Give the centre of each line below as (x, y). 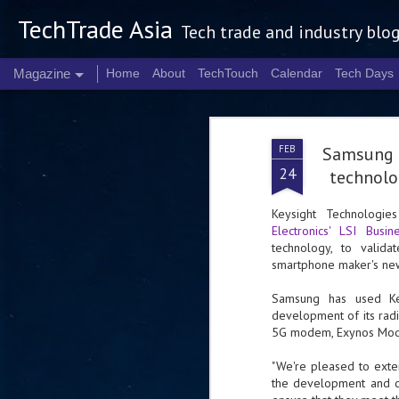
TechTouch (228, 73)
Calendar (297, 73)
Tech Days (364, 73)
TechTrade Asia (95, 29)
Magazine (42, 73)
